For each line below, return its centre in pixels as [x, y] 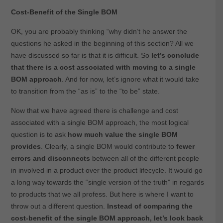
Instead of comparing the [150, 206]
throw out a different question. [59, 206]
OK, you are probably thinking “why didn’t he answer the [99, 32]
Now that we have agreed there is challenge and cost [94, 111]
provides [26, 147]
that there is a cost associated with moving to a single [103, 67]
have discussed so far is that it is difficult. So [81, 56]
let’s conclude [175, 56]
